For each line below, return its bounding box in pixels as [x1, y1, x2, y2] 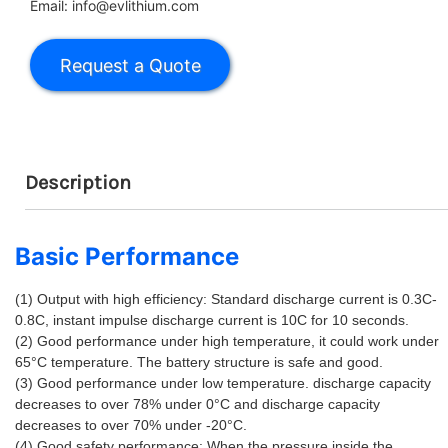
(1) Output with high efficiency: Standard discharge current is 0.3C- [15, 291, 437, 307]
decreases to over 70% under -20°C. [15, 417, 251, 433]
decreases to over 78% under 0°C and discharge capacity [15, 396, 380, 412]
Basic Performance [15, 242, 239, 271]
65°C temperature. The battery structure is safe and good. [15, 354, 387, 370]
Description [25, 171, 131, 194]
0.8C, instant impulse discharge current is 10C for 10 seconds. [15, 312, 413, 328]
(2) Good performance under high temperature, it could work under [15, 333, 439, 349]
